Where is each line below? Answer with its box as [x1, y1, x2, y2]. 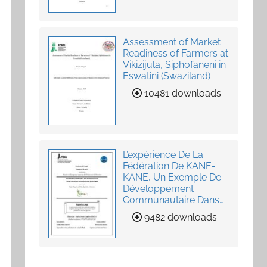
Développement [123, 183, 194, 195]
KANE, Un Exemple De [123, 172, 222, 184]
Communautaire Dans [123, 194, 220, 206]
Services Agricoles [123, 217, 205, 229]
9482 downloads [142, 212, 218, 223]
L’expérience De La [123, 149, 204, 161]
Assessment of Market [123, 36, 221, 48]
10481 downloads [142, 87, 222, 99]
